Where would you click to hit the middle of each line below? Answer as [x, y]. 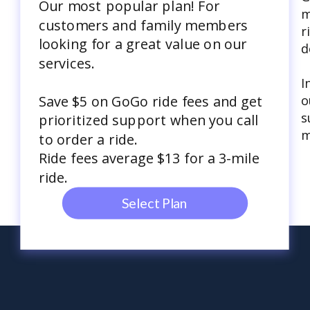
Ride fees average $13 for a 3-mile [149, 158]
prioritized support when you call [149, 120]
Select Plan [155, 203]
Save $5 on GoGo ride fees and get [151, 101]
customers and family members [144, 25]
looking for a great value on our [143, 44]
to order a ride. [89, 139]
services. [67, 63]
